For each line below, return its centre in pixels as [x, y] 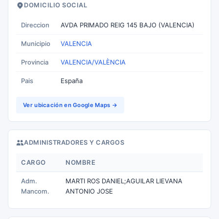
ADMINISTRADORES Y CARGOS [74, 142]
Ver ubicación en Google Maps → [70, 105]
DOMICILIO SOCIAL [55, 5]
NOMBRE [80, 162]
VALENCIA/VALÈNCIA [93, 62]
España [72, 81]
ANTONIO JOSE [89, 191]
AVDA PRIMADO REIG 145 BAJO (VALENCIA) [128, 25]
